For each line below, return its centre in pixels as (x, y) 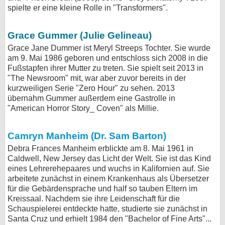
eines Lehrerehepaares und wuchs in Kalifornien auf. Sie (108, 168)
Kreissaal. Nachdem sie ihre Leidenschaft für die (94, 199)
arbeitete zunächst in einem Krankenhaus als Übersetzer (108, 179)
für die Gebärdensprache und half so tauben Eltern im (102, 189)
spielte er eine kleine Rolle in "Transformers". (88, 8)
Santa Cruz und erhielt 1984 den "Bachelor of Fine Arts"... (109, 219)
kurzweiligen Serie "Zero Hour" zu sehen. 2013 (91, 88)
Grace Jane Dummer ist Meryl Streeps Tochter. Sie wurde (109, 48)
